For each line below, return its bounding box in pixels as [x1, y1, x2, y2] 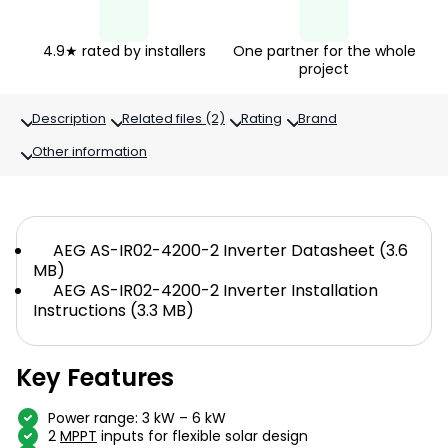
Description [32, 108, 106, 128]
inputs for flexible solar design [97, 426, 308, 446]
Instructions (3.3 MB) [33, 299, 194, 322]
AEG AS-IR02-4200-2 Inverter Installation [53, 279, 378, 302]
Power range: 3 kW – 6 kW [48, 408, 226, 428]
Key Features [16, 361, 174, 394]
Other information [32, 141, 147, 161]
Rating [241, 108, 282, 128]
